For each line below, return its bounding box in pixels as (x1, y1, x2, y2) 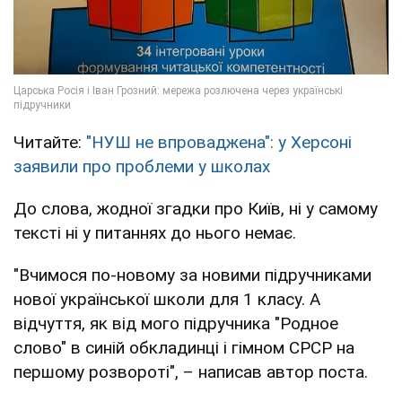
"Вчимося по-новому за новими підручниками (13, 265, 371, 286)
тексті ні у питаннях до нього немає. (13, 223, 296, 244)
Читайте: (13, 132, 86, 153)
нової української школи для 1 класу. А (13, 289, 320, 310)
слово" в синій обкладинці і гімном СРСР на (13, 337, 354, 359)
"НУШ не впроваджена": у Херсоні (86, 132, 352, 153)
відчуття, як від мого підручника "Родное (13, 313, 338, 335)
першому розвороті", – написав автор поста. (13, 362, 368, 383)
